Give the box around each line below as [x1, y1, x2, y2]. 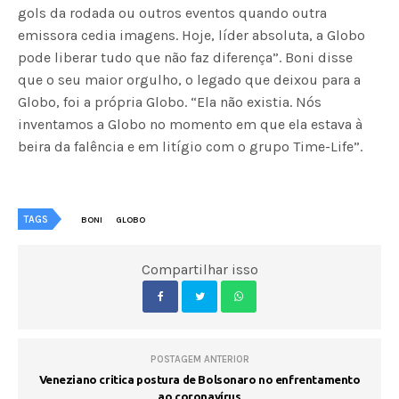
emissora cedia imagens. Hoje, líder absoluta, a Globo [18, 27, 366, 45]
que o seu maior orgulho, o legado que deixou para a [18, 71, 362, 89]
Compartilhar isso [141, 261, 258, 279]
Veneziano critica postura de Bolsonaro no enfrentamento [38, 373, 361, 387]
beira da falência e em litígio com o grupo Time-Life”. [18, 138, 363, 156]
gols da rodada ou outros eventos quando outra [18, 4, 328, 22]
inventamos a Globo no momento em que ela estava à [18, 116, 363, 134]
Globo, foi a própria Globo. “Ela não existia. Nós [18, 94, 322, 111]
